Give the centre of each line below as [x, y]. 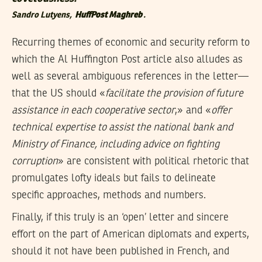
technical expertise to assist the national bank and [122, 127]
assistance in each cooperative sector [93, 110]
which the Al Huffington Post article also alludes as [127, 59]
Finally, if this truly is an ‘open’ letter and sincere [120, 218]
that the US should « [58, 93]
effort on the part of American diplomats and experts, [130, 235]
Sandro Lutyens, [43, 15]
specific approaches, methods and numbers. [109, 195]
